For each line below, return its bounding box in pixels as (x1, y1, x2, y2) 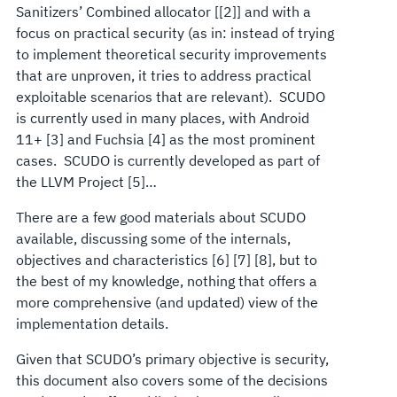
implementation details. (15, 315, 168, 332)
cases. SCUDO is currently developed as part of (15, 152, 320, 169)
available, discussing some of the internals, (15, 230, 291, 247)
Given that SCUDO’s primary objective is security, (15, 350, 329, 368)
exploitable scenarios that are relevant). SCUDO (15, 88, 325, 105)
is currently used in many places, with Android (15, 109, 309, 127)
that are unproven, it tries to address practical (15, 66, 311, 84)
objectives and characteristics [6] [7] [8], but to (15, 251, 317, 269)
